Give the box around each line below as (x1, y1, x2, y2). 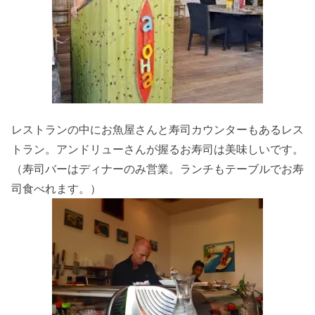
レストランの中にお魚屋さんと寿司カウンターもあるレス (11, 122, 304, 136)
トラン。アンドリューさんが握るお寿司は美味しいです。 (11, 141, 304, 156)
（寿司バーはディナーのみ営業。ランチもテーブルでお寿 (11, 161, 304, 176)
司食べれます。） (11, 181, 101, 195)
